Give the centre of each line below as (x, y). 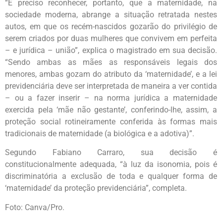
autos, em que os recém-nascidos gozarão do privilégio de (111, 26)
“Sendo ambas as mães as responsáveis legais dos (111, 62)
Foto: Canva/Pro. (35, 207)
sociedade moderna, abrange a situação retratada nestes (111, 14)
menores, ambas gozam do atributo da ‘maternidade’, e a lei (111, 74)
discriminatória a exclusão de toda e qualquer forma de (111, 176)
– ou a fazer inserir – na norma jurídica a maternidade (111, 98)
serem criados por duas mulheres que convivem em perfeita (111, 38)
